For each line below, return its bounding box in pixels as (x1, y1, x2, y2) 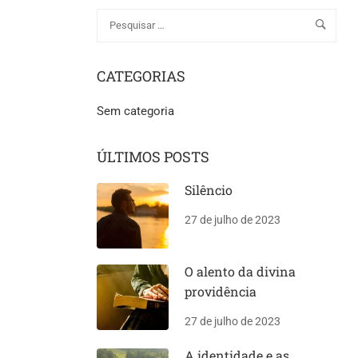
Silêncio (185, 181, 233, 198)
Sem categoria (97, 103, 174, 118)
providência (185, 282, 257, 300)
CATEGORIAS (97, 66, 185, 86)
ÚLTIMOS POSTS (97, 146, 209, 166)
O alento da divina (185, 262, 296, 280)
